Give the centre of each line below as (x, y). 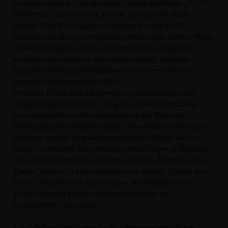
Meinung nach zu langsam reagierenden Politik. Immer (106, 138)
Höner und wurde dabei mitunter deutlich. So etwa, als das (112, 160)
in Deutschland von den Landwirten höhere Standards (104, 48)
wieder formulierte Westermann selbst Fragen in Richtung (111, 149)
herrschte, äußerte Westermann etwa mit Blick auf (98, 115)
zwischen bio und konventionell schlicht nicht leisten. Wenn (113, 37)
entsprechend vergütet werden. (66, 82)
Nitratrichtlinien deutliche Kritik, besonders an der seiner (110, 126)
